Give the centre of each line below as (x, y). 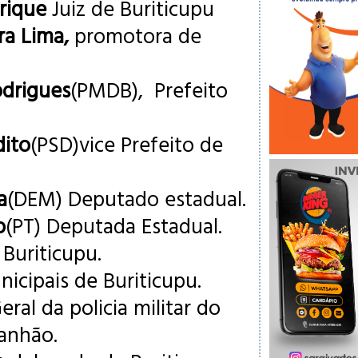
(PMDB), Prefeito (149, 89)
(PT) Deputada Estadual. (114, 225)
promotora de (135, 35)
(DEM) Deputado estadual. (127, 198)
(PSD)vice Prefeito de (127, 144)
